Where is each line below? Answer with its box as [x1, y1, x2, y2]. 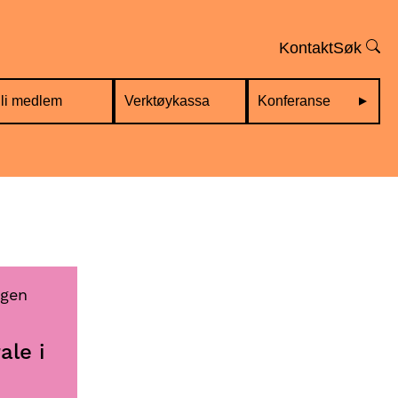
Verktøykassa [124, 92, 210, 108]
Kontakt [279, 38, 333, 57]
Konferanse [258, 92, 330, 108]
